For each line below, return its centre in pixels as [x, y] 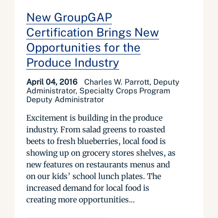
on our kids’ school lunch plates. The [94, 176]
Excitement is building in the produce [94, 118]
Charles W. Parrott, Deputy [132, 82]
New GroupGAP [69, 17]
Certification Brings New [93, 32]
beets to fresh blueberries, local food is [96, 141]
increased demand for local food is [88, 188]
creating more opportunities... [81, 200]
